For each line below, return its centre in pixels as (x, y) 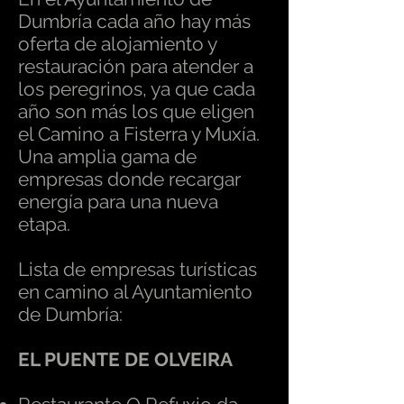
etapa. (44, 224)
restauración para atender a (136, 66)
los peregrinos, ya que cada (137, 89)
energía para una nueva (118, 202)
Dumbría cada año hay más (134, 21)
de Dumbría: (70, 314)
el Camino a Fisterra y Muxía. (139, 134)
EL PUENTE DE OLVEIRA (125, 359)
